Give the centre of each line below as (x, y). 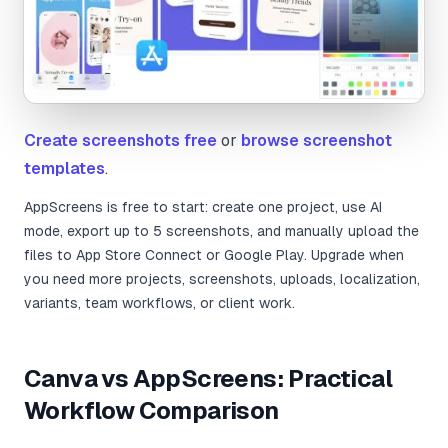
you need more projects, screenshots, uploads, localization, (222, 279)
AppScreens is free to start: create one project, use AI (203, 207)
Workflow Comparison (151, 411)
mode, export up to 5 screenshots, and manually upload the (221, 231)
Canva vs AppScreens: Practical (208, 379)
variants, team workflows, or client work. (159, 303)
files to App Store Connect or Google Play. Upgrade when (214, 255)
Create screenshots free (120, 141)
